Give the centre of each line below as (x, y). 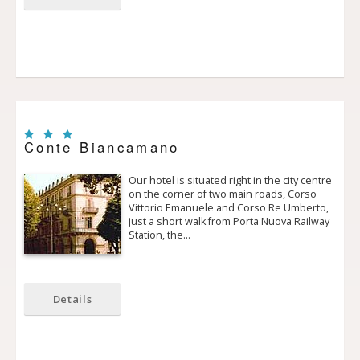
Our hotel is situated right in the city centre (230, 181)
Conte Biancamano (102, 147)
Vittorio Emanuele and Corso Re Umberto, (229, 208)
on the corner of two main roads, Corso (223, 194)
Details (72, 299)
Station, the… (160, 235)
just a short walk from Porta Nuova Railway (229, 222)
